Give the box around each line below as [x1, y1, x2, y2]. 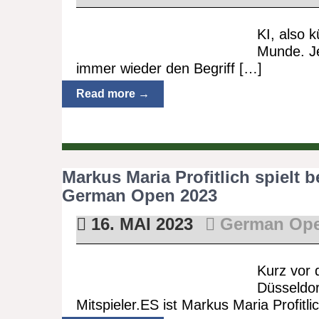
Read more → [76, 88, 150, 100]
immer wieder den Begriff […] [75, 61, 262, 76]
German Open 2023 [62, 186, 217, 205]
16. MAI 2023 [85, 214, 193, 234]
